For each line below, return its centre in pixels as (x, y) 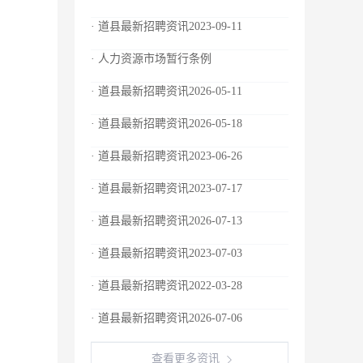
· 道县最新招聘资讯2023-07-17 (167, 188)
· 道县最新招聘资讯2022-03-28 (167, 286)
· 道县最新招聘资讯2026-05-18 (167, 124)
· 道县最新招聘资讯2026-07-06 (167, 318)
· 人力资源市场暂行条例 (151, 59)
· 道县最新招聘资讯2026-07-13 (167, 221)
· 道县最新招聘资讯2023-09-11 (167, 26)
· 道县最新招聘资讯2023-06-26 (167, 156)
